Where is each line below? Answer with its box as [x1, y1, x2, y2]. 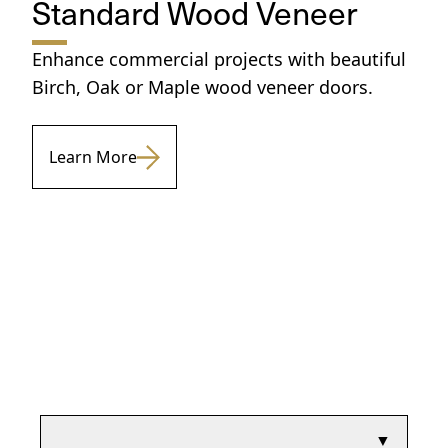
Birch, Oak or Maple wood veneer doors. [32, 75, 373, 99]
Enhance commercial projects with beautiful [32, 47, 406, 71]
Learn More [49, 146, 137, 168]
